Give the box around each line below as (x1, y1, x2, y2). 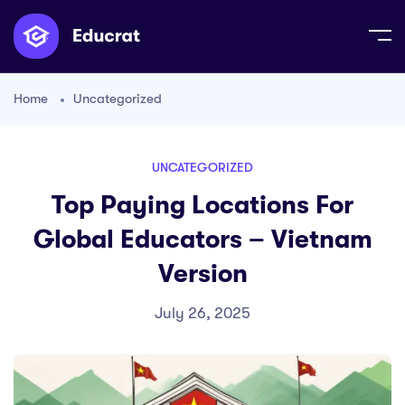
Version (157, 259, 248, 288)
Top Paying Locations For (52, 191, 353, 220)
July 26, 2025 (155, 305, 250, 322)
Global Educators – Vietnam (33, 225, 372, 254)
